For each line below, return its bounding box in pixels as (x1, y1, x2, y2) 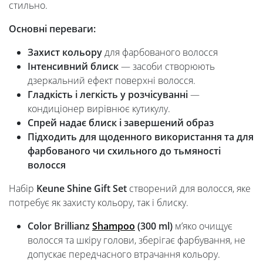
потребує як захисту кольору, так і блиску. (9, 196, 188, 210)
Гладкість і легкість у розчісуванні (28, 88, 188, 102)
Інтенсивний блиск (28, 60, 119, 73)
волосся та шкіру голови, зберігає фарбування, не (28, 234, 245, 247)
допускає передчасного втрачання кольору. (28, 248, 220, 261)
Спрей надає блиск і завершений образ (28, 116, 214, 130)
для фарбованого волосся (102, 46, 218, 59)
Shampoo (92, 220, 135, 233)
